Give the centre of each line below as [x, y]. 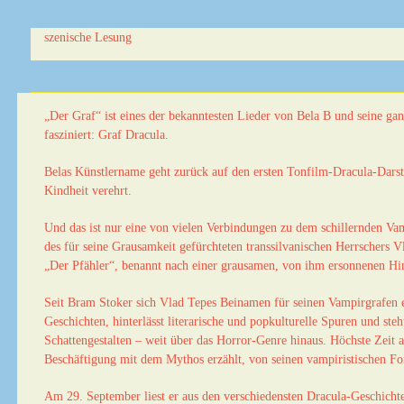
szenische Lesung [88, 37]
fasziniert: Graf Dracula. [106, 135]
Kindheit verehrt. [88, 191]
